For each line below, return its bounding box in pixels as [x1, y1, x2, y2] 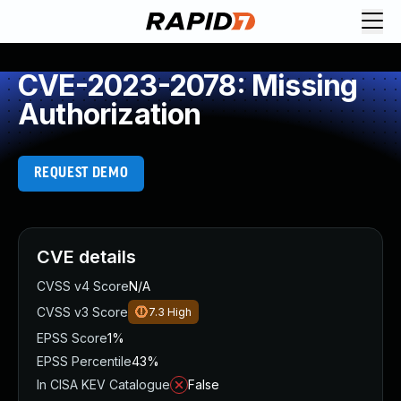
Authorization [18, 97, 201, 132]
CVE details [37, 246, 136, 268]
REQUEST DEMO [33, 166, 129, 181]
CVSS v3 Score [37, 304, 128, 320]
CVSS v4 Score [37, 278, 129, 294]
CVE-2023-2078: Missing [18, 68, 358, 103]
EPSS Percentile [37, 354, 132, 369]
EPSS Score [37, 330, 107, 346]
